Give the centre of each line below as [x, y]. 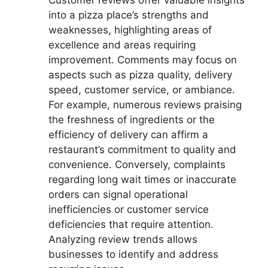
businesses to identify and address [133, 254]
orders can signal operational [118, 194]
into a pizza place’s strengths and [129, 15]
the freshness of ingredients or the [132, 119]
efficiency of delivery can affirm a [128, 134]
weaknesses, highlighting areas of [130, 30]
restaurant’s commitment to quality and [142, 149]
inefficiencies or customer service [129, 209]
